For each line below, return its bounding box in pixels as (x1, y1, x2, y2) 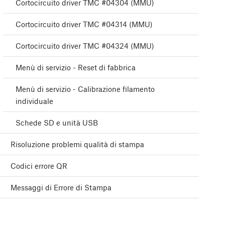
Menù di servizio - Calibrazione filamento (16, 84, 155, 94)
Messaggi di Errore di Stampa (11, 183, 111, 192)
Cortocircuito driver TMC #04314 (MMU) (16, 20, 153, 29)
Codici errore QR (11, 161, 67, 171)
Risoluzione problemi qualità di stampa (11, 140, 144, 149)
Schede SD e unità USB (16, 118, 98, 128)
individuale (16, 96, 53, 106)
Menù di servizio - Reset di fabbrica (16, 63, 136, 72)
